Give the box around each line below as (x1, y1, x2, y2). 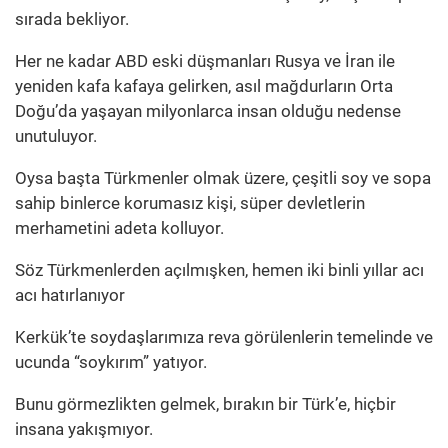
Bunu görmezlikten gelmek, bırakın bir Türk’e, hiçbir (15, 394, 396, 415)
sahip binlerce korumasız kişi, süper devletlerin (15, 193, 365, 214)
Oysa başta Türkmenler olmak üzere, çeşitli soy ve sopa (15, 168, 431, 189)
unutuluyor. (15, 126, 97, 147)
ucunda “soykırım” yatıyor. (15, 352, 207, 373)
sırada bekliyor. (15, 9, 129, 30)
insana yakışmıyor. (15, 419, 153, 440)
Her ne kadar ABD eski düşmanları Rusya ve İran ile (15, 51, 395, 72)
